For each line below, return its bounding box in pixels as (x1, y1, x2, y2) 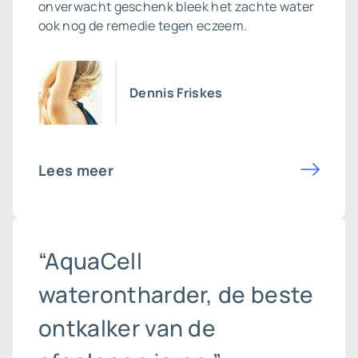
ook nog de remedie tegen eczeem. (38, 17, 248, 34)
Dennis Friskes (129, 84, 223, 101)
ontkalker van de (38, 312, 217, 343)
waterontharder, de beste (38, 279, 314, 309)
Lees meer (38, 161, 113, 180)
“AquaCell (38, 245, 142, 276)
